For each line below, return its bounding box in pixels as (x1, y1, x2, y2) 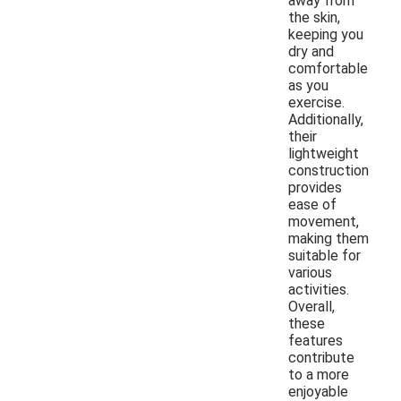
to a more (288, 365, 349, 383)
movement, (288, 212, 359, 230)
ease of (288, 195, 337, 213)
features (288, 331, 343, 349)
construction (288, 161, 369, 179)
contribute (288, 348, 354, 366)
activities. (288, 280, 349, 298)
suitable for (288, 246, 361, 264)
